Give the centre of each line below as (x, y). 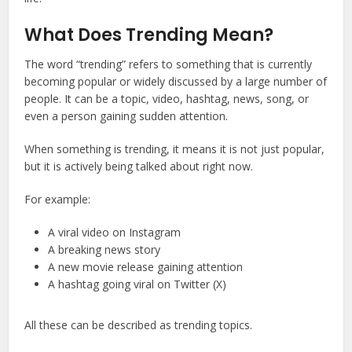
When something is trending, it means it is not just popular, (175, 149)
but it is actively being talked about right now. (139, 167)
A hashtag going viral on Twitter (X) (137, 284)
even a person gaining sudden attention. (126, 116)
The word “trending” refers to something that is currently (169, 64)
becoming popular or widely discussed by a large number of (176, 82)
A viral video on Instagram (115, 233)
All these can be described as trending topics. (139, 325)
